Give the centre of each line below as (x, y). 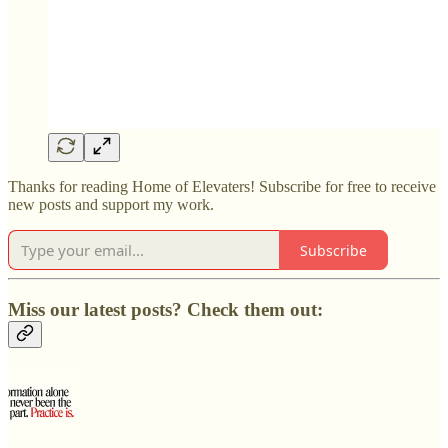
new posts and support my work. (111, 205)
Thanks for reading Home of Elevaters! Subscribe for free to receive (222, 187)
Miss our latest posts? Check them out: (165, 309)
